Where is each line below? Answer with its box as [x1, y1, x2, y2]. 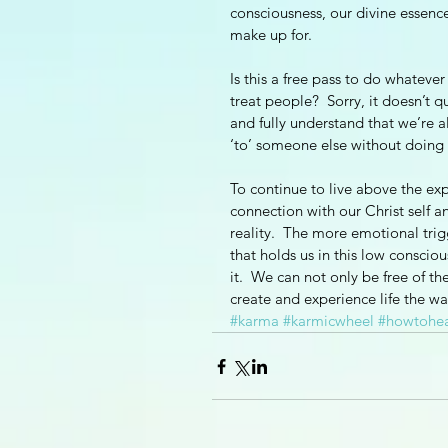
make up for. [230, 25, 320, 45]
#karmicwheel [283, 311, 374, 331]
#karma [230, 311, 279, 331]
